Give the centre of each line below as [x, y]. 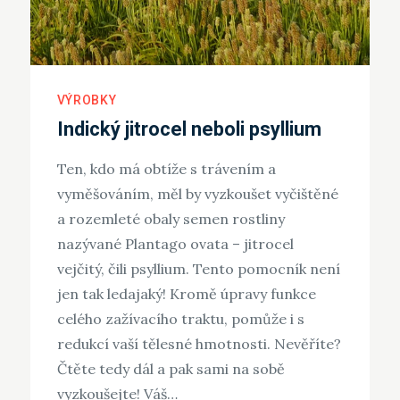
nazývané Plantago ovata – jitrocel [175, 244]
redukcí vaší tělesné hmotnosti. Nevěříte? [199, 344]
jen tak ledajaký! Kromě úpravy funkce [186, 294]
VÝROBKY [87, 100]
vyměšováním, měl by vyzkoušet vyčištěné [197, 194]
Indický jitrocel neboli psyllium [189, 129]
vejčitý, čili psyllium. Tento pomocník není [198, 269]
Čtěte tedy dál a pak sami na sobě [171, 369]
